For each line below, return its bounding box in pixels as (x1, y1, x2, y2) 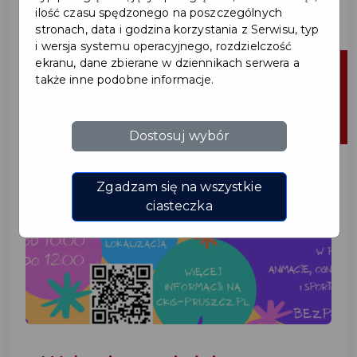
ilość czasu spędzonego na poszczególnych (35, 5, 283, 20)
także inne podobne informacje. (35, 72, 214, 87)
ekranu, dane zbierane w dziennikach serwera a (35, 55, 300, 70)
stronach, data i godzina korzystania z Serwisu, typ (35, 22, 320, 37)
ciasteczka (146, 198, 213, 214)
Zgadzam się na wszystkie (96, 178, 262, 194)
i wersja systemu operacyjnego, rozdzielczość (35, 38, 292, 53)
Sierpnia (280, 90, 331, 104)
